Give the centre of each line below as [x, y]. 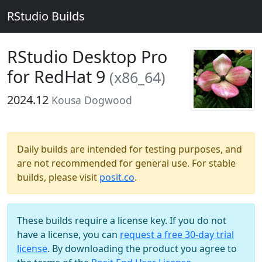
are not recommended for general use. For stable [126, 163]
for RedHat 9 [58, 76]
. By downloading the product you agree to [142, 249]
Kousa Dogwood [92, 100]
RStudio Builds [46, 16]
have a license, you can [68, 235]
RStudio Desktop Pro [87, 56]
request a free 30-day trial [177, 235]
